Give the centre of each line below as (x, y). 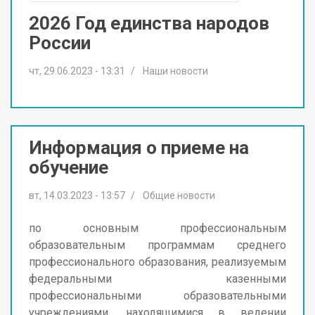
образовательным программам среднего (157, 245)
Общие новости (179, 195)
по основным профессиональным (157, 228)
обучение (69, 167)
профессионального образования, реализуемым (157, 262)
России (60, 43)
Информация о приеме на (139, 147)
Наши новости (175, 71)
